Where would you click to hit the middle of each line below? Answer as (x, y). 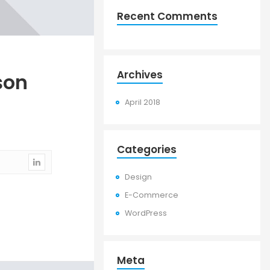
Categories (147, 149)
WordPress (146, 213)
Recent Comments (167, 16)
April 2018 (143, 102)
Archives (140, 75)
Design (138, 177)
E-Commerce (152, 195)
